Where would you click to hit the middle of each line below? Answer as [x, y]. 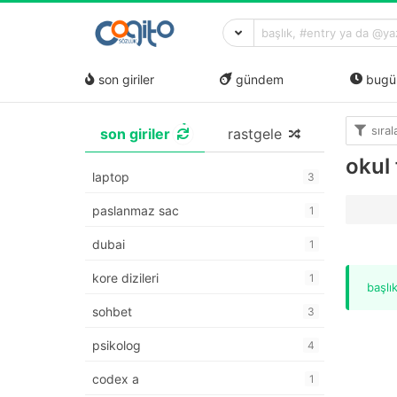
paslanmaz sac [136, 211]
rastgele [254, 134]
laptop [111, 177]
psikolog [117, 346]
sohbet [112, 312]
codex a [116, 379]
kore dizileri [125, 278]
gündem [258, 79]
